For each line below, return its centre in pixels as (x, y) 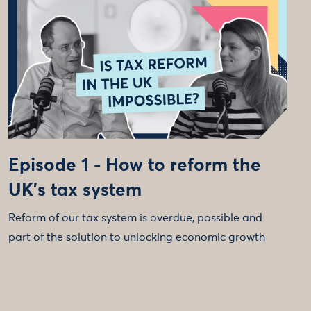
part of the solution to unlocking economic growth (136, 237)
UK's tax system (75, 191)
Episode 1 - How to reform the (134, 166)
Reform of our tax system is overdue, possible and (135, 218)
